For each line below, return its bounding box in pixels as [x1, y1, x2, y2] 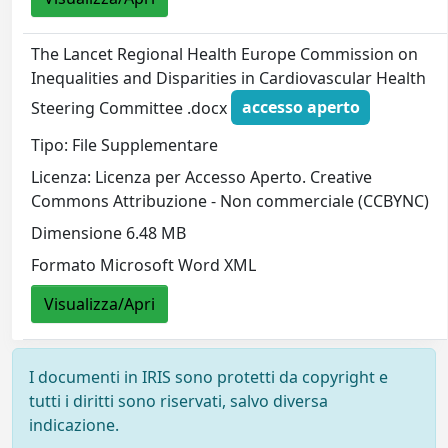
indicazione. [29, 413, 119, 436]
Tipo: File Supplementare [31, 133, 219, 156]
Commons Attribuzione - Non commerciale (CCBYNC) [31, 189, 430, 212]
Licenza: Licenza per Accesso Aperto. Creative [31, 165, 373, 188]
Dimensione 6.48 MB [31, 221, 187, 244]
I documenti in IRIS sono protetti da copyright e [29, 365, 388, 388]
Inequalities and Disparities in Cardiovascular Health [31, 66, 427, 89]
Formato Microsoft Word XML [31, 253, 257, 276]
